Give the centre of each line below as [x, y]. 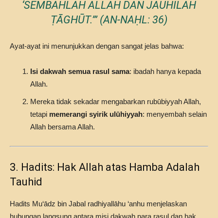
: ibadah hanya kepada [165, 71]
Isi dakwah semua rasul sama [80, 71]
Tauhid [26, 182]
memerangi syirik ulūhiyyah [96, 114]
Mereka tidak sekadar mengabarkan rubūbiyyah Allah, [116, 101]
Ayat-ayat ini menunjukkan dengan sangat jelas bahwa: [97, 46]
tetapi [40, 114]
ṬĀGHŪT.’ [72, 20]
